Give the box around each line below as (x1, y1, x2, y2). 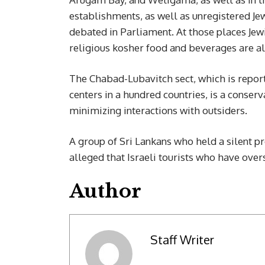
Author (69, 179, 141, 203)
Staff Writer (150, 231, 214, 247)
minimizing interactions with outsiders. (69, 104, 247, 117)
